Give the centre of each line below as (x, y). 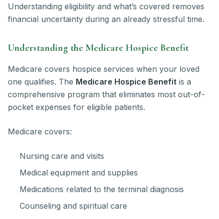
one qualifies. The (42, 82)
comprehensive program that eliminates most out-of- (106, 95)
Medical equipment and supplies (79, 173)
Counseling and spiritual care (73, 206)
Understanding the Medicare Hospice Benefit (98, 48)
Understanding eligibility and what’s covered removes (106, 7)
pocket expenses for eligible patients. (77, 107)
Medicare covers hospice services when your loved (104, 69)
